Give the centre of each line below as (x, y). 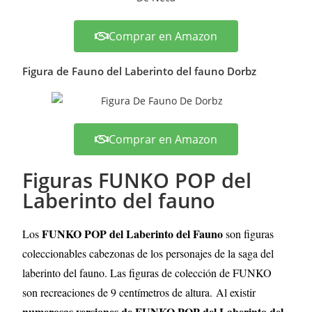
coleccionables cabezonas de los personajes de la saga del (148, 253)
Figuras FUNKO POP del (137, 180)
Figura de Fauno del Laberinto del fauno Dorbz (140, 71)
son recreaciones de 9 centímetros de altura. (118, 292)
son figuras (250, 233)
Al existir (236, 292)
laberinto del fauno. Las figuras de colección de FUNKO (147, 272)
